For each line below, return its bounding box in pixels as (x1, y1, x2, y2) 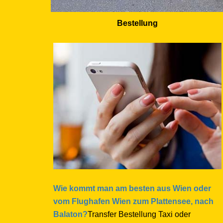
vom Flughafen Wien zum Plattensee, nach (53, 197, 214, 206)
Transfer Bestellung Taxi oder (88, 210, 191, 219)
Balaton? (53, 210, 88, 219)
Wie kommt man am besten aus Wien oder (53, 184, 211, 193)
